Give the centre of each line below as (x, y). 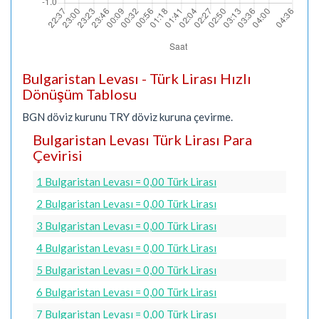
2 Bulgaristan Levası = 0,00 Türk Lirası (126, 203)
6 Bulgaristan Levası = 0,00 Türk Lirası (126, 292)
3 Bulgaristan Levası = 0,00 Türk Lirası (126, 225)
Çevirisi (58, 155)
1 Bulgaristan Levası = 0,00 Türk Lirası (126, 181)
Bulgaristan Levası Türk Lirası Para (142, 140)
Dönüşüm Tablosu (79, 94)
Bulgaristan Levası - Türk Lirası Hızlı (137, 78)
